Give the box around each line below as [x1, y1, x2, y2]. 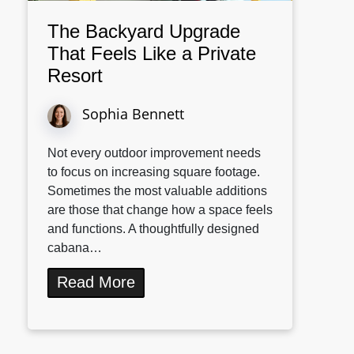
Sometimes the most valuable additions [47, 184, 267, 198]
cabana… [47, 241, 102, 255]
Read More [57, 273, 135, 292]
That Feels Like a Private [47, 43, 256, 65]
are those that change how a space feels [47, 203, 273, 217]
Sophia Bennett [82, 104, 184, 124]
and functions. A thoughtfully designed [47, 222, 259, 236]
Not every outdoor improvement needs [47, 146, 261, 160]
